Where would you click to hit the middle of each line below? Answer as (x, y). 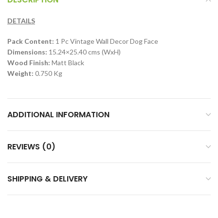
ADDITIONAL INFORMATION (58, 115)
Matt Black (67, 63)
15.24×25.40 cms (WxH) (84, 52)
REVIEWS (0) (31, 147)
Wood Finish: (29, 63)
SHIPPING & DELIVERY (47, 179)
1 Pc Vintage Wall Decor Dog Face (106, 41)
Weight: (20, 73)
